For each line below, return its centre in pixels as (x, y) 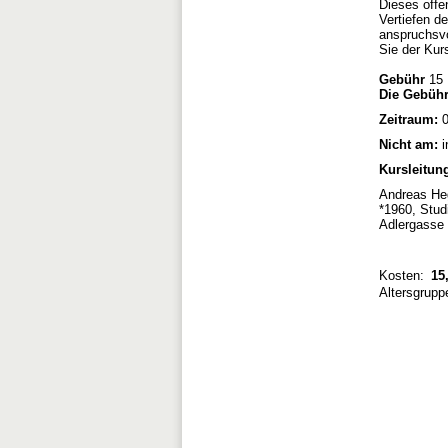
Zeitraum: (408, 120)
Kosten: (401, 276)
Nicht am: (408, 145)
